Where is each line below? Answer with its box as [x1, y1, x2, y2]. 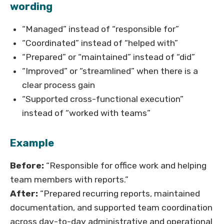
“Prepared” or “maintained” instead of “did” [22, 52, 195, 62]
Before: [10, 160, 44, 171]
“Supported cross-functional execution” [22, 94, 183, 104]
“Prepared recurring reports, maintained [38, 188, 200, 199]
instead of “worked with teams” [22, 108, 150, 118]
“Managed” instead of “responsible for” [22, 24, 179, 34]
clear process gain [22, 80, 95, 90]
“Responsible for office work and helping [44, 160, 206, 171]
